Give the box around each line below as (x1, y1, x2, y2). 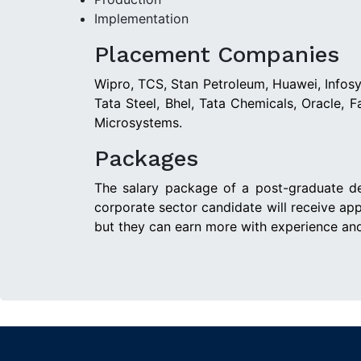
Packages (94, 144, 198, 172)
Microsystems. (94, 114, 182, 131)
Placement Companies (94, 40, 339, 68)
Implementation (94, 10, 189, 27)
